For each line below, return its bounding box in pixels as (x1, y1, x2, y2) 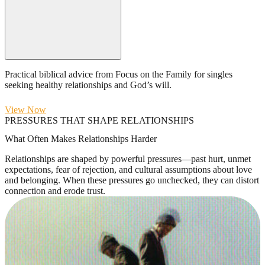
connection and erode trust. (5, 186, 105, 196)
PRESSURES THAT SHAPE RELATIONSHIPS (5, 115, 194, 126)
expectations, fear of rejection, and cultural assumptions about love (5, 164, 252, 175)
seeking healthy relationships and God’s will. (5, 80, 172, 91)
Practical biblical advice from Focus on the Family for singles (5, 69, 232, 80)
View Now (5, 105, 46, 115)
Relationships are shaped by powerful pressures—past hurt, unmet (5, 154, 251, 164)
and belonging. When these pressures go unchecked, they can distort (5, 175, 259, 186)
